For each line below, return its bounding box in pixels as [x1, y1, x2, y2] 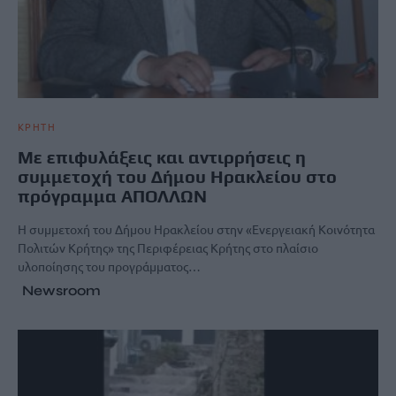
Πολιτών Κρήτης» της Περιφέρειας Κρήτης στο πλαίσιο [18, 239, 318, 255]
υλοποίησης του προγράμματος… [18, 257, 201, 274]
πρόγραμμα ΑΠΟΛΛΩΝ [18, 185, 207, 206]
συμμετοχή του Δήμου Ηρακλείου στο [18, 165, 337, 187]
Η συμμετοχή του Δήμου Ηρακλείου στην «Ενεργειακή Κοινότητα [18, 220, 375, 237]
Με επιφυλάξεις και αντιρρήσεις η [18, 146, 306, 167]
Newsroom [22, 281, 101, 299]
